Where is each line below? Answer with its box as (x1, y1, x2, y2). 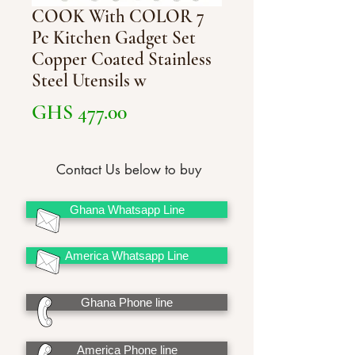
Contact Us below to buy (56, 161, 201, 178)
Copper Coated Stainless (32, 48, 212, 71)
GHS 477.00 (32, 100, 127, 124)
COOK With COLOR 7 (32, 6, 204, 28)
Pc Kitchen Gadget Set (32, 27, 196, 49)
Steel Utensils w (32, 70, 147, 92)
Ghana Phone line (81, 296, 173, 309)
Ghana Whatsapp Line (69, 203, 185, 216)
